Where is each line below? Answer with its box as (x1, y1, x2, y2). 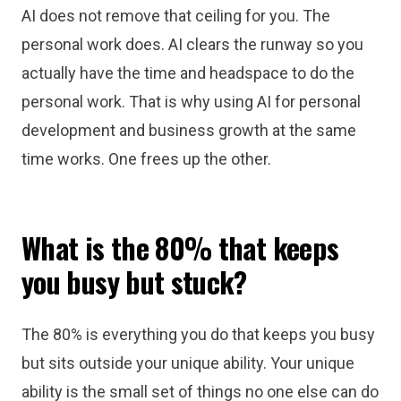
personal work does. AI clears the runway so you (21, 35, 363, 54)
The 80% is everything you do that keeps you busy (21, 325, 375, 344)
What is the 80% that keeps (21, 226, 339, 269)
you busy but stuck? (21, 260, 247, 303)
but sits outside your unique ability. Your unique (21, 354, 354, 372)
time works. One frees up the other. (21, 149, 271, 168)
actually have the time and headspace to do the (21, 64, 354, 82)
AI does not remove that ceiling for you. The (21, 6, 330, 25)
